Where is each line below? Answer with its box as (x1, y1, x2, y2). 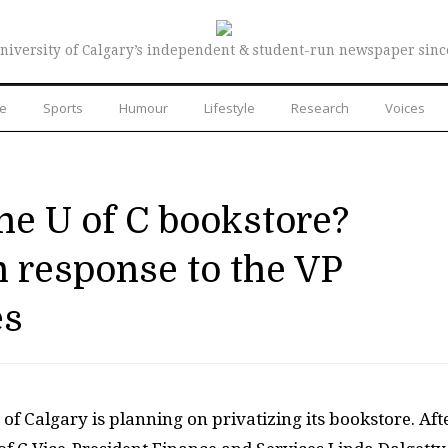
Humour (119, 98, 168, 117)
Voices (385, 98, 425, 117)
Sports (43, 98, 83, 117)
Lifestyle (204, 98, 255, 117)
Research (291, 98, 349, 117)
